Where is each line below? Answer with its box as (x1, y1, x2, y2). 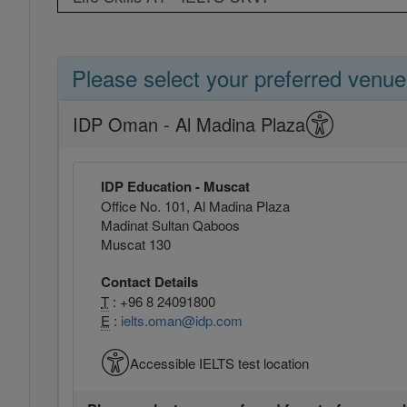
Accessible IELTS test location (130, 352, 309, 372)
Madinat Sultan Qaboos (101, 215, 240, 234)
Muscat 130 (101, 234, 171, 253)
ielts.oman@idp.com (121, 311, 243, 330)
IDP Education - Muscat (101, 176, 250, 196)
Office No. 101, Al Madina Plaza (101, 196, 290, 215)
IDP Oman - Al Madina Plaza (73, 111, 305, 137)
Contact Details (101, 272, 198, 292)
